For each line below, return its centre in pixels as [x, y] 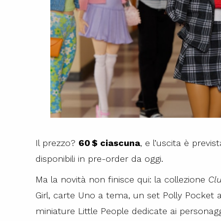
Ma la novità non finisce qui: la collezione [122, 179]
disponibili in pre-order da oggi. [99, 158]
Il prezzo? [57, 143]
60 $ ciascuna [109, 143]
